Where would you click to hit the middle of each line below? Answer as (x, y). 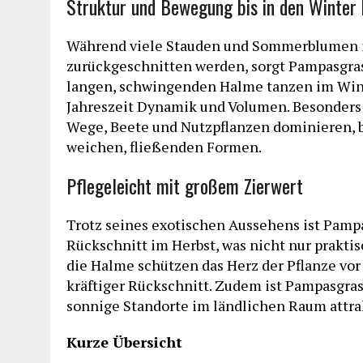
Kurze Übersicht (124, 342)
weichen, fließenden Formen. (164, 147)
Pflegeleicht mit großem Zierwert (185, 186)
